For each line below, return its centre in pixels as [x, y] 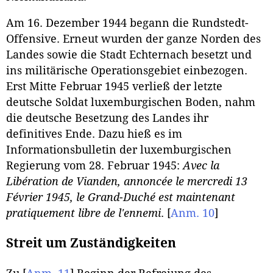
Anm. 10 [193, 214]
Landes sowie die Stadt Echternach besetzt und [129, 55]
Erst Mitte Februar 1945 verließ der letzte [114, 87]
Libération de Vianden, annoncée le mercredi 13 [127, 182]
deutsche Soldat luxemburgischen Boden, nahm [131, 103]
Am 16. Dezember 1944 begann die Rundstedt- [127, 23]
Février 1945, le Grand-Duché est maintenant [121, 198]
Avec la [201, 166]
